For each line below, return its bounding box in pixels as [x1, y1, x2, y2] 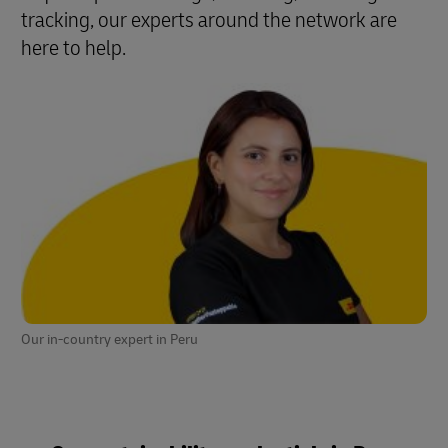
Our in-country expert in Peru [21, 331, 198, 348]
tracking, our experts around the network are [21, 6, 397, 35]
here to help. [21, 34, 126, 63]
